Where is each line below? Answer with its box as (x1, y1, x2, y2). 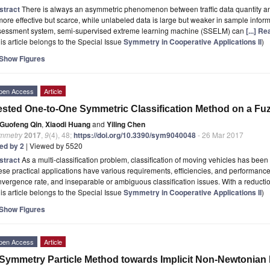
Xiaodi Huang (45, 118, 90, 130)
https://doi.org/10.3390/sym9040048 (74, 129, 196, 140)
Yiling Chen (107, 118, 145, 130)
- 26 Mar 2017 (196, 129, 243, 140)
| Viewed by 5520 (24, 140, 83, 151)
